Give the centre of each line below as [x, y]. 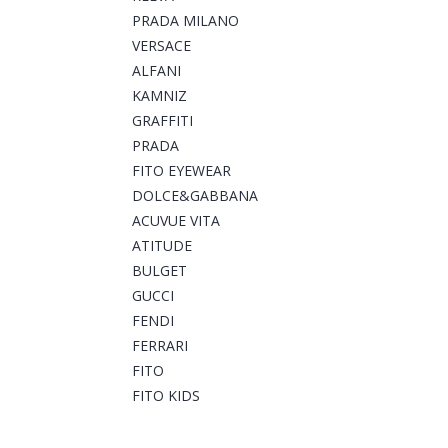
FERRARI [160, 346]
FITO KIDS [166, 396]
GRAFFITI [162, 121]
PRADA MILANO [185, 21]
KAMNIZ [159, 96]
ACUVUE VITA [176, 221]
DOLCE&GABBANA [195, 196]
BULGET [159, 271]
